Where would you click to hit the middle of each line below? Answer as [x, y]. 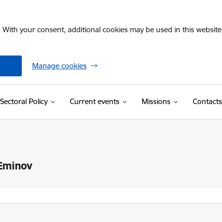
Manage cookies [59, 66]
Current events [94, 101]
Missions [156, 101]
